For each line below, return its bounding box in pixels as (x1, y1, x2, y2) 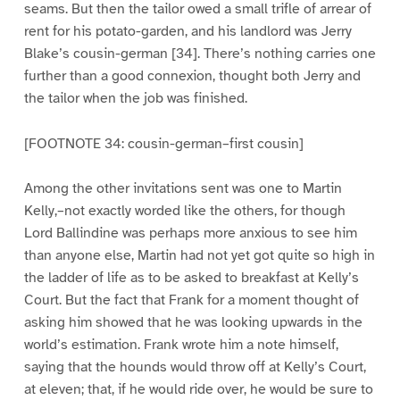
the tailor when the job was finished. (23, 88, 247, 107)
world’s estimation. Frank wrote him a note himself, (23, 336, 338, 354)
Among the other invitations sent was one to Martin (23, 179, 342, 198)
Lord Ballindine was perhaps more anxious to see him (23, 224, 357, 243)
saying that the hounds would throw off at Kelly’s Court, (23, 358, 366, 377)
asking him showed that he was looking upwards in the (23, 313, 362, 332)
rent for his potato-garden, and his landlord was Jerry (23, 21, 352, 40)
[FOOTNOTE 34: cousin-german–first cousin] (23, 134, 304, 153)
